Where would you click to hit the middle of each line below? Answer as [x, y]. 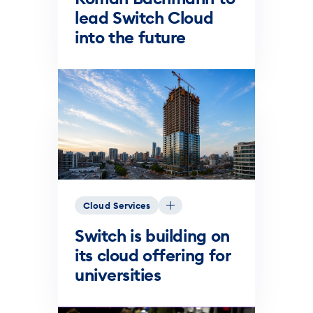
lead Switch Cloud [144, 17]
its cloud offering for [153, 255]
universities [118, 275]
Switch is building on [152, 236]
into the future [131, 37]
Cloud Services [117, 206]
